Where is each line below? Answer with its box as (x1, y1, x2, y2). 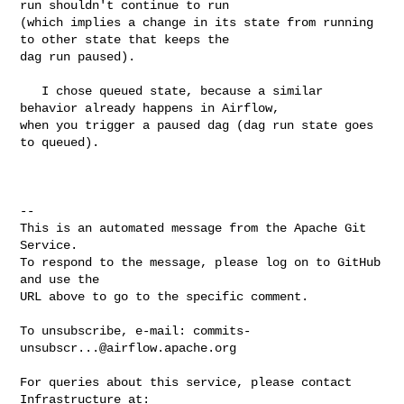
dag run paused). (20, 49, 143, 64)
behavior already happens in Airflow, (20, 100, 288, 115)
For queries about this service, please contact (20, 374, 353, 390)
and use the (20, 271, 100, 287)
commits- (193, 323, 252, 338)
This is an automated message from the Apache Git (20, 220, 367, 235)
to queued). (20, 134, 100, 150)
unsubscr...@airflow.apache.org (20, 340, 237, 355)
